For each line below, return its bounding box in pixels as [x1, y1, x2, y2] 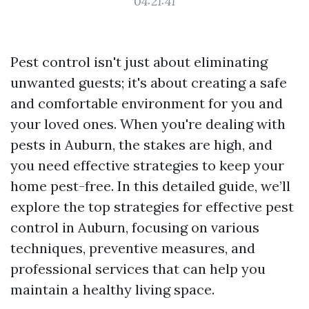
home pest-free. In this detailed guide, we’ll [10, 177, 290, 195]
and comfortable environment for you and [10, 94, 283, 112]
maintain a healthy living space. [10, 281, 215, 298]
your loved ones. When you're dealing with [10, 115, 286, 132]
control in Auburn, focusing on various [10, 219, 259, 236]
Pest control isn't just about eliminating [10, 53, 268, 70]
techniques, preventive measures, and [10, 239, 255, 257]
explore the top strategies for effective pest [10, 198, 294, 215]
